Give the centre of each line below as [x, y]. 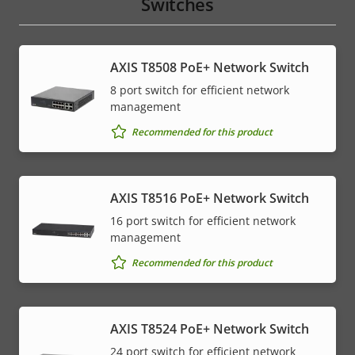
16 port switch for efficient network [203, 221]
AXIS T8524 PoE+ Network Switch [210, 329]
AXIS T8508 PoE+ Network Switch [210, 68]
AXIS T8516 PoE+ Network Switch [210, 198]
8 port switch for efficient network [200, 90]
